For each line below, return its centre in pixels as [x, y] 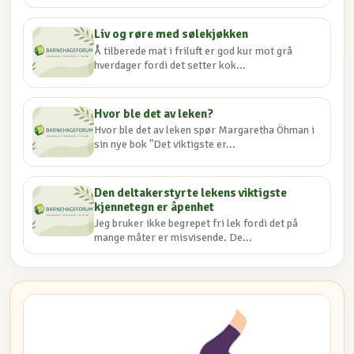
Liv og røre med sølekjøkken [171, 34]
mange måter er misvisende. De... [173, 238]
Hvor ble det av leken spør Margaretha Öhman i [205, 130]
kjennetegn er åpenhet [154, 207]
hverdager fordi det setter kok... [170, 65]
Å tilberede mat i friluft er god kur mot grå [194, 51]
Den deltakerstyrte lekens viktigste [191, 193]
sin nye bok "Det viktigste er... [165, 144]
